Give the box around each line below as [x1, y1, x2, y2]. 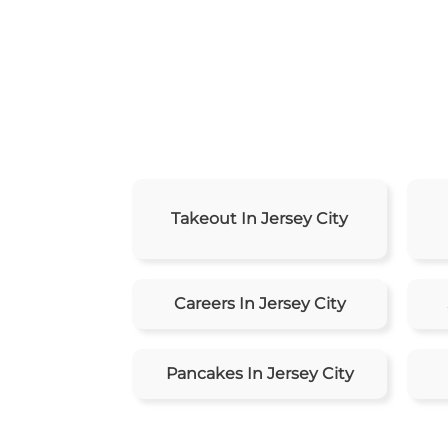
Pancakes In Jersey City [165, 364, 354, 384]
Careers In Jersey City [173, 294, 346, 314]
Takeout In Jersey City [171, 209, 348, 229]
